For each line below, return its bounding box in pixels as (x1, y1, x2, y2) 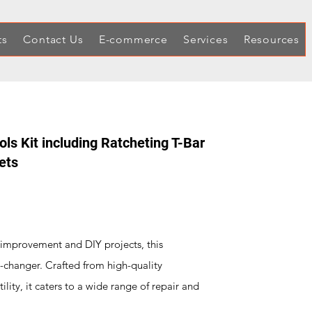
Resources (243, 33, 300, 46)
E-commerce (98, 33, 168, 46)
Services (183, 33, 228, 46)
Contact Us (23, 33, 84, 46)
